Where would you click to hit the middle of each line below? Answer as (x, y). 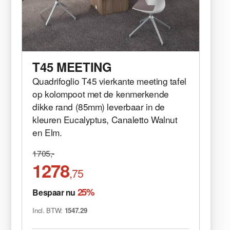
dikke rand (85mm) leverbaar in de (99, 106)
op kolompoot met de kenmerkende (101, 93)
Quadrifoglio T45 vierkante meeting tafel (109, 81)
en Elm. (47, 132)
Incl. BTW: (49, 210)
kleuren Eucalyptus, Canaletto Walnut (105, 119)
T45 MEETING (72, 66)
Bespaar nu (55, 192)
